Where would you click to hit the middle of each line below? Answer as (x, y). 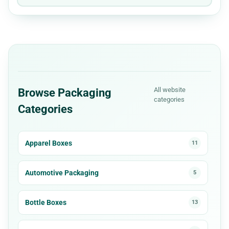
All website (169, 89)
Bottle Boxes (46, 202)
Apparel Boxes (49, 143)
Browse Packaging (65, 93)
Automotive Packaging (62, 173)
